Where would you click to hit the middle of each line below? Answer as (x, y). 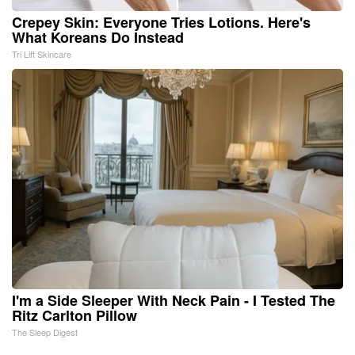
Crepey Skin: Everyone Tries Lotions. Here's (161, 23)
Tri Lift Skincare (42, 54)
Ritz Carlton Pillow (74, 316)
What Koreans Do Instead (98, 38)
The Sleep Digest (45, 332)
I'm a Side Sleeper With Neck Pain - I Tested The (174, 301)
